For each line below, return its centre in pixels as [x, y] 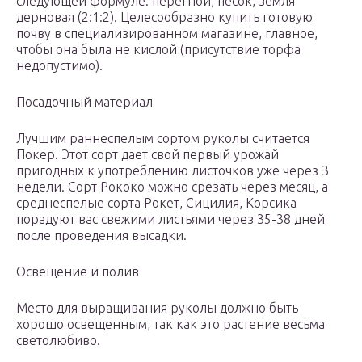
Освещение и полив [78, 272]
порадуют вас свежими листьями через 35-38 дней [170, 219]
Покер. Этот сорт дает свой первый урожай [147, 155]
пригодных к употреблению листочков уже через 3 [173, 171]
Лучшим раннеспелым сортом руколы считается [163, 139]
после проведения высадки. [101, 236]
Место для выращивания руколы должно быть [157, 308]
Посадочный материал [84, 102]
